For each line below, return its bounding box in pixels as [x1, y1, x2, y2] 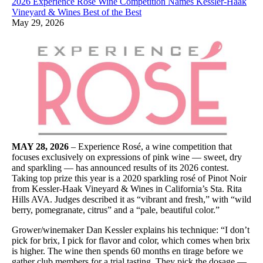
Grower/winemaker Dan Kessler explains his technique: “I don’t [12, 224, 249, 235]
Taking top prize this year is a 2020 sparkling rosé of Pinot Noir [12, 173, 247, 183]
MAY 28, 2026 [12, 141, 71, 151]
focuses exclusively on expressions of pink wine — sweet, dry [12, 151, 242, 162]
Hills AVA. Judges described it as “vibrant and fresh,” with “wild [12, 194, 251, 204]
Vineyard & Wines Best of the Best [12, 7, 141, 18]
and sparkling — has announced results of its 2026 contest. [12, 162, 229, 173]
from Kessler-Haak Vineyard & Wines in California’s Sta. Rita [12, 183, 242, 194]
